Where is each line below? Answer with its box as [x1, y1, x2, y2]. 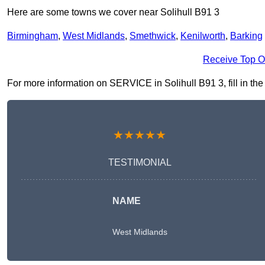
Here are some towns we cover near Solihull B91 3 [7, 7, 219, 18]
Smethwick [130, 31, 176, 41]
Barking [230, 31, 263, 41]
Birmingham [7, 31, 58, 41]
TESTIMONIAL [108, 157, 172, 168]
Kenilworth [180, 31, 225, 41]
